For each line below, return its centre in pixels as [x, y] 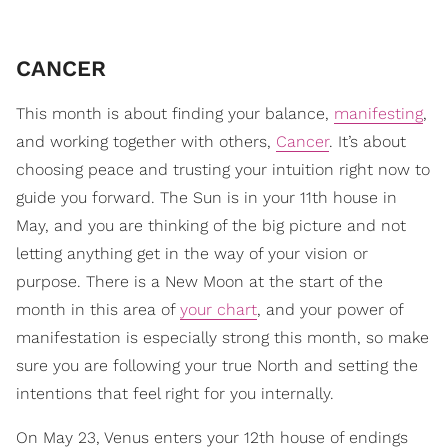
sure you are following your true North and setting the [217, 366]
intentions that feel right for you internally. [175, 394]
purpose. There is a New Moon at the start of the [199, 282]
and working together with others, [146, 142]
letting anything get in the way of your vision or [192, 254]
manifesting [378, 114]
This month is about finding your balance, [175, 114]
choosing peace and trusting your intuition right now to [223, 170]
